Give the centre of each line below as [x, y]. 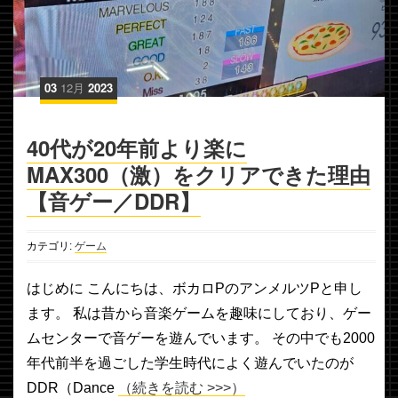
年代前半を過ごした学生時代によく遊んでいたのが [190, 362]
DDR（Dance [72, 387]
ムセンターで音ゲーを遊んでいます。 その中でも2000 [201, 338]
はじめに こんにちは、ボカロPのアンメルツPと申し [195, 288]
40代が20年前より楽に [137, 147]
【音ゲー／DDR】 [114, 200]
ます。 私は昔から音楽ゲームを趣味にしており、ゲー [199, 313]
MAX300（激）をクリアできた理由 [199, 174]
